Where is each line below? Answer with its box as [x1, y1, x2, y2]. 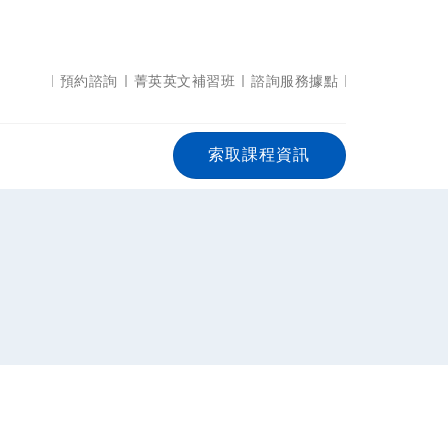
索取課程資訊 [208, 145, 311, 165]
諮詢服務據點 [251, 73, 338, 89]
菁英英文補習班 [133, 73, 235, 89]
